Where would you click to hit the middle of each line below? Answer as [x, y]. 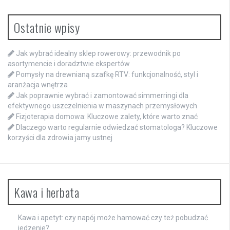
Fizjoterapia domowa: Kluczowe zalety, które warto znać [107, 117]
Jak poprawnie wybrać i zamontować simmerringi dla [102, 96]
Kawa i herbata [46, 192]
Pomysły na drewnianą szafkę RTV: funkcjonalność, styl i [107, 75]
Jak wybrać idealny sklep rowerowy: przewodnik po [98, 54]
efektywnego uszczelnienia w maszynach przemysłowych [102, 106]
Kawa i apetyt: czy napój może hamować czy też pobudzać [113, 218]
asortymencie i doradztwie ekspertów [69, 64]
